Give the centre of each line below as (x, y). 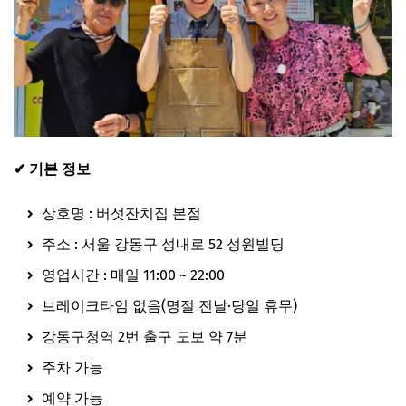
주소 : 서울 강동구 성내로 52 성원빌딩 (161, 244)
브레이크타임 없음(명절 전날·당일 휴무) (168, 305)
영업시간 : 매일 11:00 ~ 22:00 (131, 275)
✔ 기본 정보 (52, 169)
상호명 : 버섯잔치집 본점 (120, 213)
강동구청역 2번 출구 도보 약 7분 (143, 336)
